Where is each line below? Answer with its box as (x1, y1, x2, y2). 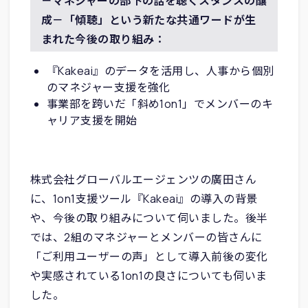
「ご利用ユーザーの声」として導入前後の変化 (30, 248, 268, 264)
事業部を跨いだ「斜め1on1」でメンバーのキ (46, 96, 274, 111)
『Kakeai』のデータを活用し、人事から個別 (46, 63, 274, 78)
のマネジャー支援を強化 (46, 79, 170, 95)
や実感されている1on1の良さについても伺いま (30, 267, 267, 283)
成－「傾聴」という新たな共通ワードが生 (41, 12, 256, 27)
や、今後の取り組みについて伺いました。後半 (30, 210, 268, 225)
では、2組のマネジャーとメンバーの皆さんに (30, 229, 263, 245)
